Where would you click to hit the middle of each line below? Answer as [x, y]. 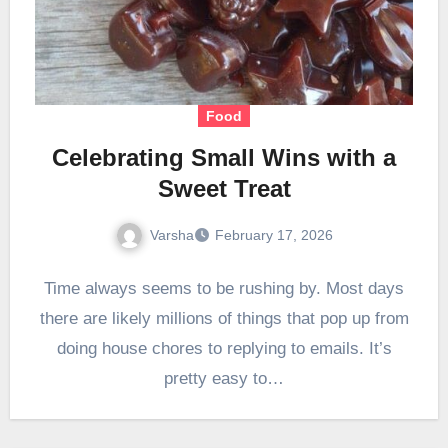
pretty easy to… [224, 379]
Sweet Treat [224, 188]
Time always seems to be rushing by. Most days [224, 289]
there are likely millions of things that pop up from [224, 319]
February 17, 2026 [273, 235]
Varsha [171, 234]
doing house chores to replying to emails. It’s [224, 349]
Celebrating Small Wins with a [224, 157]
